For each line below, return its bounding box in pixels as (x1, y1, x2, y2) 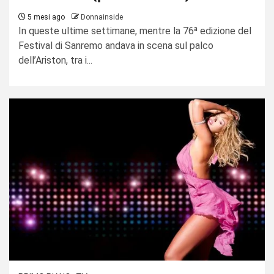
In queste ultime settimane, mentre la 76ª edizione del (18, 24, 251, 37)
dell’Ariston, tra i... (18, 54, 92, 66)
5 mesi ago (26, 12, 65, 21)
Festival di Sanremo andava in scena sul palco (18, 39, 213, 51)
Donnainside (81, 12, 123, 21)
